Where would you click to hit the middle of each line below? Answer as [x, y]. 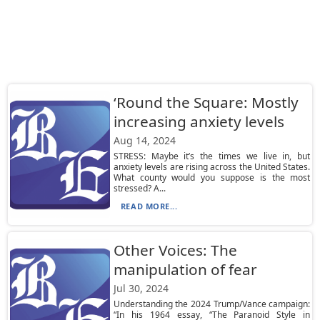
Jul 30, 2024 [141, 288]
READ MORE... [149, 206]
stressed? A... [139, 188]
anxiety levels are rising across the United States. [212, 167]
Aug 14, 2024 [144, 140]
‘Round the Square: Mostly [206, 102]
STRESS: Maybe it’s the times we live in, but [212, 156]
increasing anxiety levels [199, 121]
